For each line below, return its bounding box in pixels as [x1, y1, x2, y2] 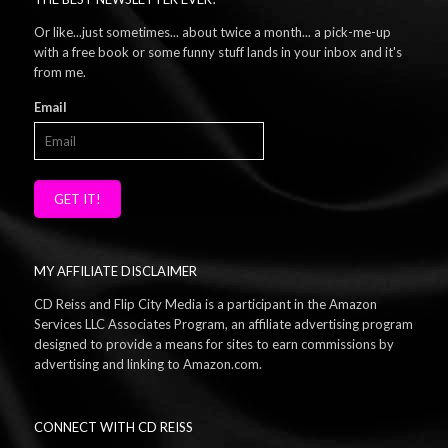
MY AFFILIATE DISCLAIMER [33, 263, 197, 279]
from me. [33, 64, 86, 80]
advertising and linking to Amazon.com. [33, 356, 262, 372]
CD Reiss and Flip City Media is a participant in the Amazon [33, 296, 377, 312]
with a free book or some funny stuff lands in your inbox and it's [33, 44, 402, 60]
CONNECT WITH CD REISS [33, 419, 193, 435]
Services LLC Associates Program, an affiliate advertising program [33, 316, 413, 332]
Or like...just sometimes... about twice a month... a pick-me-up [33, 24, 391, 40]
